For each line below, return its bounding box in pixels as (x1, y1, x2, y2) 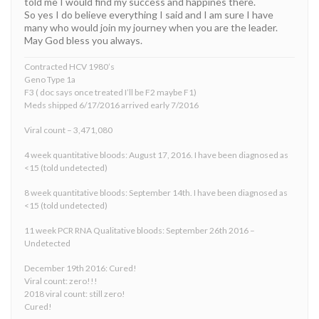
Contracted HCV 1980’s (24, 61, 115, 72)
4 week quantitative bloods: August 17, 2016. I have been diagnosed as (24, 149, 288, 160)
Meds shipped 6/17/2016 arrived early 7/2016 (24, 99, 199, 110)
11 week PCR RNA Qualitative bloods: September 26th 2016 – (24, 224, 255, 236)
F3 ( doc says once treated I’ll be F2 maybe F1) (24, 86, 197, 98)
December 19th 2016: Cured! (24, 262, 137, 273)
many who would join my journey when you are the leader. (24, 21, 278, 33)
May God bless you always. (24, 33, 142, 46)
